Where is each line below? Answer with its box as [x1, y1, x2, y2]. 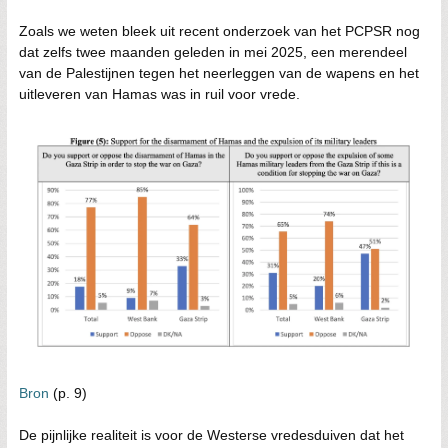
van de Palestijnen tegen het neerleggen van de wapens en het [19, 65, 419, 81]
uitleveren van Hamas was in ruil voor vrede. [19, 86, 300, 102]
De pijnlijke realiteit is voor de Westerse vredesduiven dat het [19, 426, 404, 443]
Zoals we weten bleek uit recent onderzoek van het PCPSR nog [19, 23, 420, 39]
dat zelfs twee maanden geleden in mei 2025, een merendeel [19, 44, 407, 60]
